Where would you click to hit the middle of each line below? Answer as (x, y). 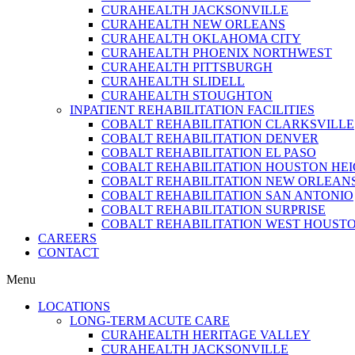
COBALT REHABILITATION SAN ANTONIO (227, 195)
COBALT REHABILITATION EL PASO (209, 153)
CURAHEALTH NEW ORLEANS (193, 24)
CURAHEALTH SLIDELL (173, 81)
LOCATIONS (74, 306)
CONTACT (69, 252)
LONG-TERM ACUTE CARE (150, 321)
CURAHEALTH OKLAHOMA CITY (201, 38)
